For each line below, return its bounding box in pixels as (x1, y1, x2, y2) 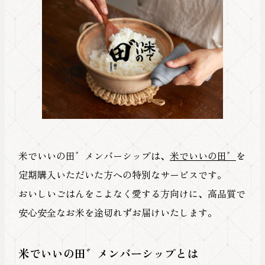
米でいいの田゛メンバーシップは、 (18, 148, 170, 163)
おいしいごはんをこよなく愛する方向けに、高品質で (18, 186, 245, 201)
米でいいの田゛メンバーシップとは (18, 245, 198, 261)
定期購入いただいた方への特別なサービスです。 (18, 167, 227, 182)
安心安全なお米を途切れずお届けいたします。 (18, 205, 217, 219)
